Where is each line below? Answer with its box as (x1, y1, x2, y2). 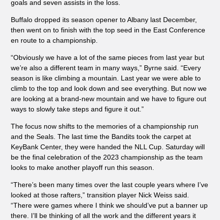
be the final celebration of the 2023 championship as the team (10, 153, 203, 162)
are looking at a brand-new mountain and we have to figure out (10, 95, 206, 103)
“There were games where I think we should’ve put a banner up (10, 201, 208, 210)
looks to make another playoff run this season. (10, 164, 154, 172)
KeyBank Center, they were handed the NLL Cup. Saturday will (10, 143, 205, 151)
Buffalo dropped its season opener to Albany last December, (10, 16, 197, 24)
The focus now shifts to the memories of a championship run (10, 122, 198, 131)
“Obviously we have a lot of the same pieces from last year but (10, 54, 204, 62)
